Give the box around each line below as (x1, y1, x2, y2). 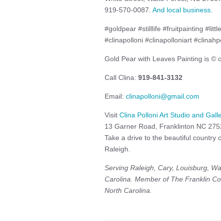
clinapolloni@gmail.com (126, 92, 199, 100)
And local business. (152, 6, 215, 14)
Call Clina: (105, 74, 138, 81)
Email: (105, 92, 126, 100)
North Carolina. (105, 186, 152, 194)
